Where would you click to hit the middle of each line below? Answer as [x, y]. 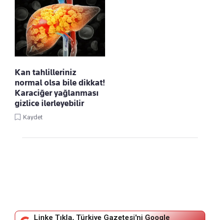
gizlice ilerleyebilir [49, 103]
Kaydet [33, 117]
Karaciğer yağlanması [57, 93]
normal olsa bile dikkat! [60, 82]
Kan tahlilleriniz [45, 72]
